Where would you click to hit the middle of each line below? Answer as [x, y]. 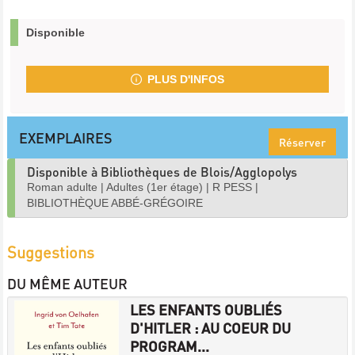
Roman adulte [62, 187]
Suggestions [51, 252]
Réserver [302, 141]
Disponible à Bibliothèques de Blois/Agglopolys [162, 171]
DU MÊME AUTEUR [67, 283]
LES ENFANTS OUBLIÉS [206, 309]
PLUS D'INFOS [185, 79]
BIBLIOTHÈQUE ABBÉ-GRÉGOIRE [115, 202]
